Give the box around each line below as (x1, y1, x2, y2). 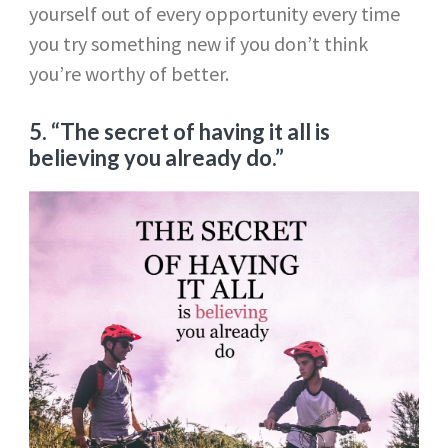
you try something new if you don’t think (28, 31, 368, 57)
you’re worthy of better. (28, 61, 229, 87)
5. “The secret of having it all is (28, 118, 330, 146)
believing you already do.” (28, 144, 288, 172)
